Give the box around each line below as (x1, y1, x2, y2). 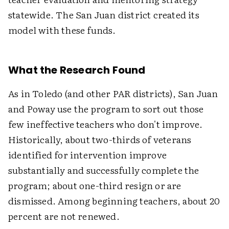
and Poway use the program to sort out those (8, 102, 204, 116)
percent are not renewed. (8, 209, 120, 223)
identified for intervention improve (8, 148, 167, 162)
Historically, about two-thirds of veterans (8, 132, 192, 146)
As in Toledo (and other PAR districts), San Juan (8, 86, 218, 100)
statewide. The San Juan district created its (8, 8, 199, 21)
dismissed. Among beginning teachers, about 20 (8, 194, 220, 208)
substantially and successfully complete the (8, 163, 199, 177)
